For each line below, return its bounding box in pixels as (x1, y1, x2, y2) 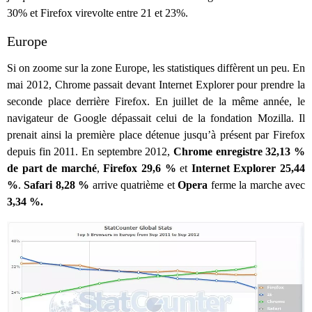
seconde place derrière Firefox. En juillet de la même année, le (7, 95, 305, 107)
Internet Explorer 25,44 (191, 162, 306, 174)
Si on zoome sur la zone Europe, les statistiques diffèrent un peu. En (7, 61, 305, 74)
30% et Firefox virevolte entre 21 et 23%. (7, 6, 188, 19)
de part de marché (7, 162, 97, 174)
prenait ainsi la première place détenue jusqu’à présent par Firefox (7, 128, 305, 141)
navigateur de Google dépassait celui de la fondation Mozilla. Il (7, 111, 305, 124)
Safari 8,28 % (24, 178, 90, 191)
